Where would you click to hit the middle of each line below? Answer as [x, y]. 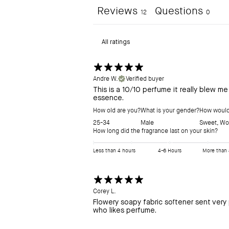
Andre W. [106, 79]
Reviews [117, 11]
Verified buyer [145, 79]
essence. [108, 98]
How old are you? [117, 111]
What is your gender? [170, 111]
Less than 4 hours [114, 151]
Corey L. [105, 191]
